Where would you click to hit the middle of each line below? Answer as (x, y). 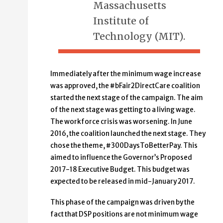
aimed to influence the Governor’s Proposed (121, 157)
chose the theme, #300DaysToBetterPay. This (124, 145)
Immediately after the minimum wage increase (126, 74)
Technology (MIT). (139, 36)
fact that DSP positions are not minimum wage (124, 214)
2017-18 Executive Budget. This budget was (120, 169)
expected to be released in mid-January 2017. (123, 181)
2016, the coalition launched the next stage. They (128, 133)
